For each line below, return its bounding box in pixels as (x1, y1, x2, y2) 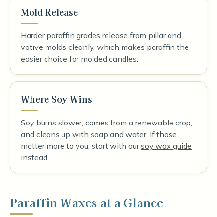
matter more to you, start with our (21, 141, 141, 151)
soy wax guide (141, 141, 192, 151)
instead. (21, 153, 49, 162)
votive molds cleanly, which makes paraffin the (21, 42, 189, 52)
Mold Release (21, 5, 78, 18)
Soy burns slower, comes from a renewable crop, (21, 118, 192, 127)
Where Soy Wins (21, 93, 92, 105)
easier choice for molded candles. (21, 54, 138, 63)
